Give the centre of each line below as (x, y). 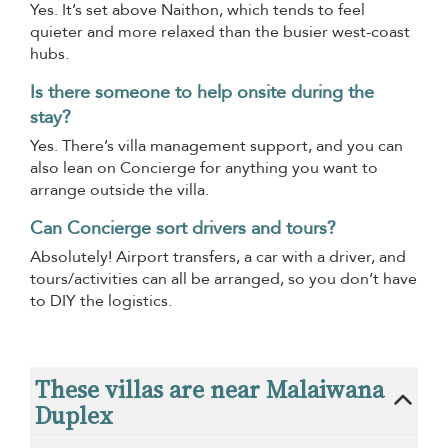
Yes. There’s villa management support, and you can (216, 145)
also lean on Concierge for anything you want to (204, 167)
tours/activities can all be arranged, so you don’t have (223, 278)
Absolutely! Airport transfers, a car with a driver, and (218, 256)
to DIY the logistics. (101, 300)
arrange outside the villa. (119, 189)
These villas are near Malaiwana (209, 389)
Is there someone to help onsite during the (202, 92)
